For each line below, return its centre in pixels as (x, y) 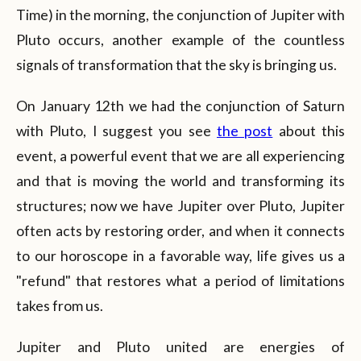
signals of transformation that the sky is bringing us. (176, 64)
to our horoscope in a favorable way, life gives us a (180, 255)
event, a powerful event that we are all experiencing (180, 156)
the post (245, 131)
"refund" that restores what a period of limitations (180, 280)
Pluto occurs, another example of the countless (180, 39)
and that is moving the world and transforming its (180, 180)
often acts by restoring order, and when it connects (180, 230)
